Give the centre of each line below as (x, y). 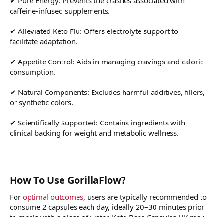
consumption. (33, 72)
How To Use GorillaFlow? (68, 180)
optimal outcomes (53, 197)
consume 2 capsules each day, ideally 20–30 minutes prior (107, 207)
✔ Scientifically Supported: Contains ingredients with (97, 123)
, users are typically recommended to (145, 197)
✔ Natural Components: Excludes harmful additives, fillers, (107, 92)
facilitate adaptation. (44, 41)
